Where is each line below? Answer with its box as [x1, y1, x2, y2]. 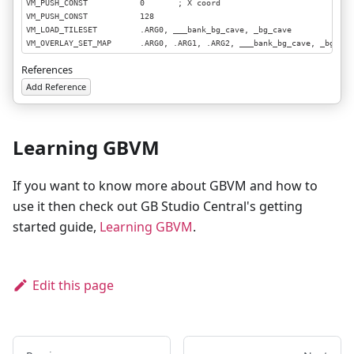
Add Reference [26, 81, 86, 92]
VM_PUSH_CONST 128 [26, 11, 154, 21]
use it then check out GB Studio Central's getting [13, 198, 303, 215]
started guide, [13, 218, 100, 235]
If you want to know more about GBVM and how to [13, 177, 318, 194]
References [21, 62, 73, 77]
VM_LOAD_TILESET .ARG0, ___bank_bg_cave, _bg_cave [26, 24, 292, 34]
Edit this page [32, 277, 114, 294]
